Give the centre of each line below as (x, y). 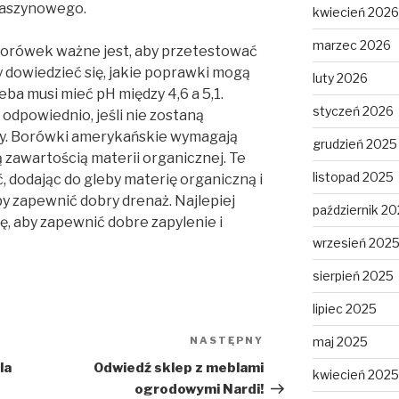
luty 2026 (340, 78)
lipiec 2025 (344, 309)
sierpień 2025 (353, 276)
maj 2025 (340, 342)
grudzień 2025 (354, 144)
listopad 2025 (353, 177)
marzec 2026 (351, 45)
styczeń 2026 (353, 111)
